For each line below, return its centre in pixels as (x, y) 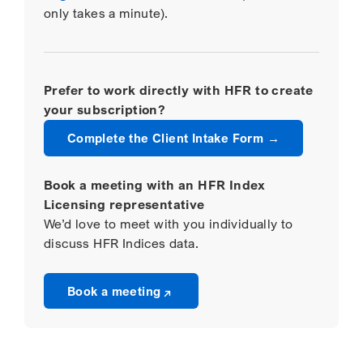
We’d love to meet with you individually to (169, 224)
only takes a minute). (106, 14)
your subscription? (105, 110)
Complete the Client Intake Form (165, 138)
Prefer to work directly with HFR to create (179, 91)
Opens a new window (239, 290)
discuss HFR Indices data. (121, 243)
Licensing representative (124, 204)
